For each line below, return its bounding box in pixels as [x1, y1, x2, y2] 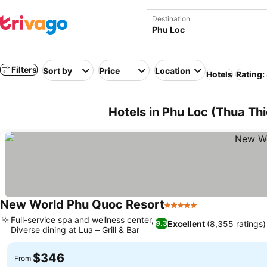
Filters [11, 64, 37, 74]
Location [155, 65, 191, 76]
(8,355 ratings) [206, 218, 266, 229]
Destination [152, 14, 190, 23]
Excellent [167, 218, 205, 229]
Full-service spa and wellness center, [11, 215, 154, 225]
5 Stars [164, 205, 196, 217]
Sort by [43, 65, 72, 76]
